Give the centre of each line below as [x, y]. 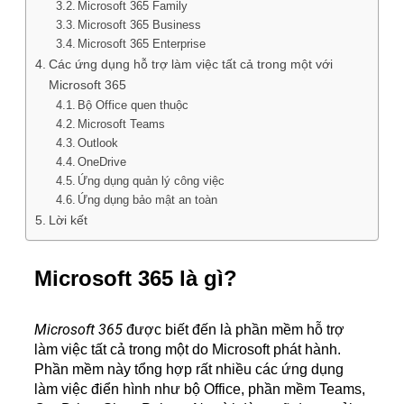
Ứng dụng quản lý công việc [151, 181]
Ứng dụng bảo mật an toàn [148, 200]
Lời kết [68, 220]
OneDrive [102, 162]
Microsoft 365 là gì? [136, 278]
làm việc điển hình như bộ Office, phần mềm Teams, [200, 389]
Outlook [98, 143]
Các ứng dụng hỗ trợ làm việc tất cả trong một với [190, 64]
